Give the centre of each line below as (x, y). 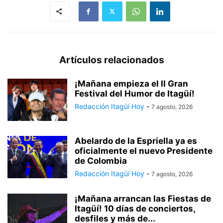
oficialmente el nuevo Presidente (144, 151)
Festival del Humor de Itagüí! (135, 93)
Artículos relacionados (111, 60)
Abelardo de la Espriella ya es (136, 141)
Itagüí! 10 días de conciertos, (135, 208)
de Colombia (101, 161)
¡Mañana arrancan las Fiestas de (143, 198)
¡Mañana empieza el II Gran (131, 83)
